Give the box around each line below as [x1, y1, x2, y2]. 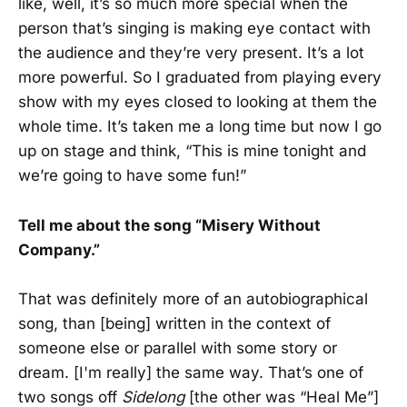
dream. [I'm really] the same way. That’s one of [18, 362, 363, 382]
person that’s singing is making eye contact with [18, 19, 371, 38]
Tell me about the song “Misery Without [18, 215, 321, 234]
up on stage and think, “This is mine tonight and [18, 142, 366, 161]
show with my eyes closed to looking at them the [18, 93, 377, 112]
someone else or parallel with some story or [18, 338, 337, 357]
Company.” [18, 240, 100, 259]
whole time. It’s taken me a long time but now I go [18, 117, 382, 136]
